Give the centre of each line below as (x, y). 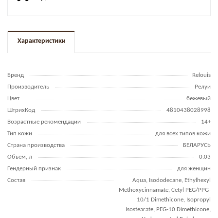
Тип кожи (20, 134)
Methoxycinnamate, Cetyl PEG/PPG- (165, 190)
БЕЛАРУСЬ (197, 145)
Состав (16, 180)
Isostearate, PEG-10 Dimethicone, (168, 209)
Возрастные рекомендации (44, 122)
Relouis (201, 75)
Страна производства (36, 145)
